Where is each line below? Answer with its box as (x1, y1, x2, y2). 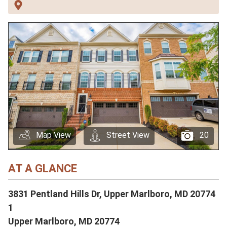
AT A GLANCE (8, 162, 77, 175)
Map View (36, 130, 71, 140)
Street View (106, 130, 149, 140)
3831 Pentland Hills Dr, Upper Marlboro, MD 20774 (8, 188, 215, 199)
